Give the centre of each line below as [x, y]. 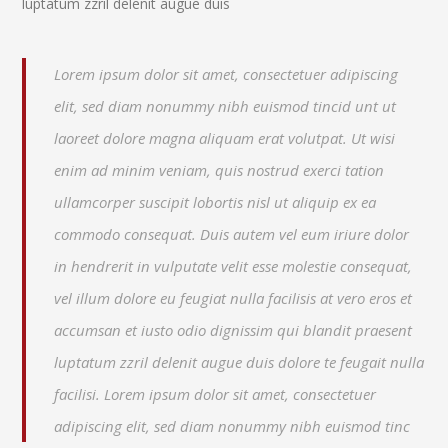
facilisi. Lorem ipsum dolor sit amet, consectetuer [215, 394]
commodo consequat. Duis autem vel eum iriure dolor [232, 234]
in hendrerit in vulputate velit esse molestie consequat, [233, 266]
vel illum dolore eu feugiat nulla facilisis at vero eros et [233, 298]
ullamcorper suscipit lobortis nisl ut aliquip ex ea [215, 202]
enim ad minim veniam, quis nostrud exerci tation [219, 170]
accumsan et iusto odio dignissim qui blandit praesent [233, 330]
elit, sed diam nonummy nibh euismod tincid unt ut [225, 106]
